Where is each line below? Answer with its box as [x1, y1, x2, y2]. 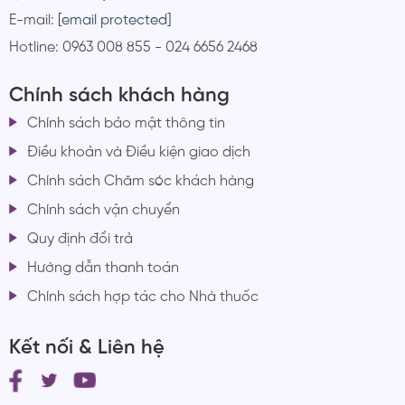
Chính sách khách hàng [8, 85, 230, 108]
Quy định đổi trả [26, 231, 133, 248]
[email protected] [57, 12, 171, 28]
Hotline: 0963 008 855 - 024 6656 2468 [8, 39, 258, 55]
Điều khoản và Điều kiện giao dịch [26, 145, 250, 161]
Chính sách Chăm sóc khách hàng [26, 174, 254, 190]
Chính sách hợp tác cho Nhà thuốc [26, 289, 259, 306]
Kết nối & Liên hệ [8, 336, 165, 359]
